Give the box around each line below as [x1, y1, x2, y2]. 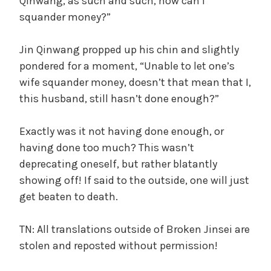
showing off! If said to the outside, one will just [19, 173, 249, 187]
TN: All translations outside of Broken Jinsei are [19, 222, 250, 236]
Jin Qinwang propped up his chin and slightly [19, 42, 239, 56]
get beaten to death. [19, 189, 118, 203]
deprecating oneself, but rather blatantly [19, 157, 217, 171]
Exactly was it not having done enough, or [19, 124, 224, 138]
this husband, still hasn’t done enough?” [19, 91, 219, 105]
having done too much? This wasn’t [19, 140, 194, 154]
